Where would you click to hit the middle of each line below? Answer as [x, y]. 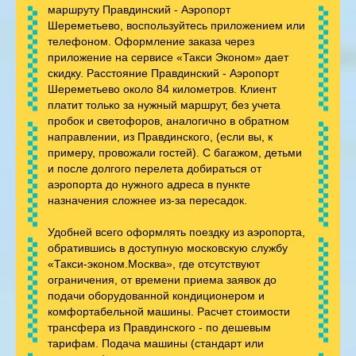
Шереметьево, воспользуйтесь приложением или [176, 25]
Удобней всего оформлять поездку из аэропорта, [176, 232]
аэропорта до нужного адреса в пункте [149, 184]
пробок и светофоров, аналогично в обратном [168, 120]
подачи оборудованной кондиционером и [156, 295]
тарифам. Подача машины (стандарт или [156, 343]
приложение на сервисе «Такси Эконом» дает [168, 57]
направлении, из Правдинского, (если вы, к [160, 136]
